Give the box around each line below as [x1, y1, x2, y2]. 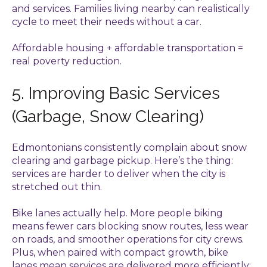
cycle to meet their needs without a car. [12, 15, 201, 27]
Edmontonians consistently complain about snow [12, 142, 247, 154]
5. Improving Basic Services [12, 83, 220, 103]
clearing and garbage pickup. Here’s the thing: [12, 155, 233, 167]
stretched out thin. [12, 181, 102, 193]
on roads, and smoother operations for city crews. [12, 234, 244, 246]
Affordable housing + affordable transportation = [12, 42, 243, 54]
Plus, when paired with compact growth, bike [12, 247, 228, 259]
